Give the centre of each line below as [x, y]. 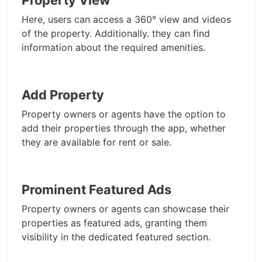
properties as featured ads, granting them [114, 223]
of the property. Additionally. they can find [116, 34]
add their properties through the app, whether [124, 128]
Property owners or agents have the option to [124, 114]
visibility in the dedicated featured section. [116, 237]
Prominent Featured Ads [96, 190]
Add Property [63, 95]
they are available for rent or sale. [96, 142]
